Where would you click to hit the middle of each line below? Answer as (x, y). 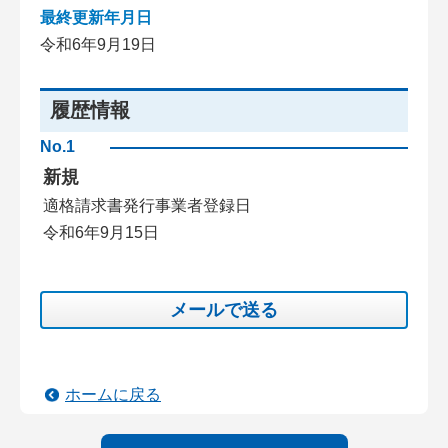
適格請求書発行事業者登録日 (147, 205)
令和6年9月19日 (98, 44)
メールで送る (224, 310)
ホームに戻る (113, 394)
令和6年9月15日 (101, 232)
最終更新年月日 (96, 17)
